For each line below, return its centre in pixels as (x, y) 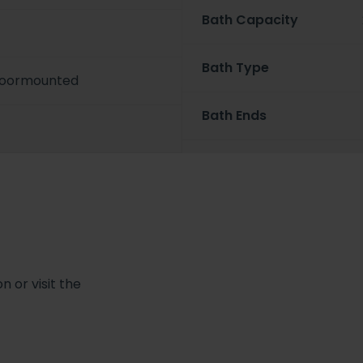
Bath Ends (234, 116)
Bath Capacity (250, 20)
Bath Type (235, 68)
